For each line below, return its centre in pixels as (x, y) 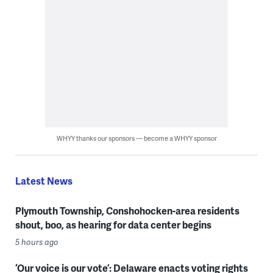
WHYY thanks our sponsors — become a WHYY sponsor (136, 138)
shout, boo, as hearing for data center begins (113, 225)
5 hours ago (37, 242)
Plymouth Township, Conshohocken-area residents (127, 211)
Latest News (44, 181)
